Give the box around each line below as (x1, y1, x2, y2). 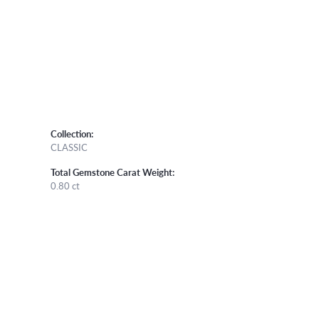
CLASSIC (51, 140, 88, 154)
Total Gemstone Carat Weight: (51, 165, 174, 179)
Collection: (51, 127, 93, 140)
